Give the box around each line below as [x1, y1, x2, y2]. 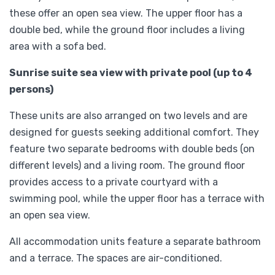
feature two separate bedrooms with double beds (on [9, 142, 255, 155]
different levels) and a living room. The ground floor [9, 159, 245, 171]
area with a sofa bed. [9, 40, 106, 52]
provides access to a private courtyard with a [9, 176, 218, 188]
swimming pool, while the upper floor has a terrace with [9, 192, 265, 204]
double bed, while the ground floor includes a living [9, 23, 245, 36]
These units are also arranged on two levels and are [9, 109, 247, 122]
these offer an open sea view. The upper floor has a [9, 7, 242, 19]
